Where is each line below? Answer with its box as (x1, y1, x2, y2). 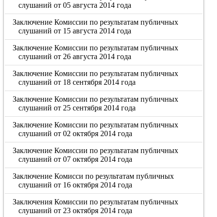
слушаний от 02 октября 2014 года (18, 129, 132, 138)
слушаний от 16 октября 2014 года (18, 181, 132, 189)
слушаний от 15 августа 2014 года (18, 27, 131, 35)
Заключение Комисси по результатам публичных (13, 172, 174, 180)
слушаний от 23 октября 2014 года (18, 206, 132, 215)
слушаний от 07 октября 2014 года (18, 155, 132, 163)
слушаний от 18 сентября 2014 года (18, 78, 136, 86)
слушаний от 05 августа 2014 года (18, 1, 131, 9)
